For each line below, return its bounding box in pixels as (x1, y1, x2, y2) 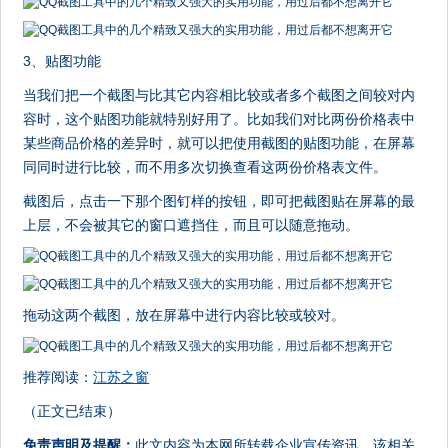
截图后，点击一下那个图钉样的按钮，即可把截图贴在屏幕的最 (23, 193, 416, 209)
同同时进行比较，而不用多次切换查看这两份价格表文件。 (23, 159, 388, 175)
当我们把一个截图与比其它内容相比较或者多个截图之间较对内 (23, 87, 416, 103)
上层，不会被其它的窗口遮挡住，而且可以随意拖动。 (23, 217, 360, 233)
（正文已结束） (23, 403, 122, 419)
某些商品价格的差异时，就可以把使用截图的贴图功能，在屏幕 (23, 135, 416, 151)
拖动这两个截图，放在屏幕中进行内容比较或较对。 (23, 307, 346, 323)
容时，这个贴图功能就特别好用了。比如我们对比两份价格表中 (23, 111, 416, 127)
